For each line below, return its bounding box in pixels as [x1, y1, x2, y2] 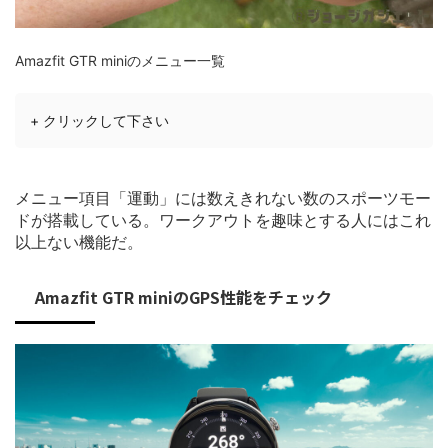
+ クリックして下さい [30, 111, 169, 129]
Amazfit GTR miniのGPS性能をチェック [35, 284, 332, 309]
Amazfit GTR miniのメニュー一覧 [15, 51, 225, 69]
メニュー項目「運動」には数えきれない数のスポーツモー [15, 187, 431, 208]
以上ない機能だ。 [15, 231, 143, 252]
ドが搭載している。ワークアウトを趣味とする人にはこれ [15, 209, 431, 230]
